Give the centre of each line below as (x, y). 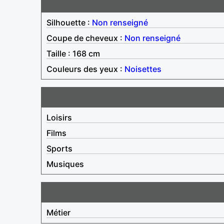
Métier (58, 212)
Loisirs (59, 117)
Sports (59, 148)
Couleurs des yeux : (85, 69)
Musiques (65, 164)
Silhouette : (69, 22)
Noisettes (143, 69)
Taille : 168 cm (73, 53)
